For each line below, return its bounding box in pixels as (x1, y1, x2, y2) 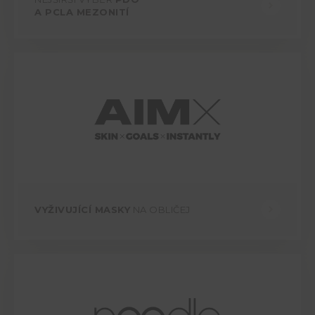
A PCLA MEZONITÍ (34, 6, 129, 18)
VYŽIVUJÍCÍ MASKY (34, 204, 130, 216)
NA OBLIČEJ (130, 204, 191, 216)
